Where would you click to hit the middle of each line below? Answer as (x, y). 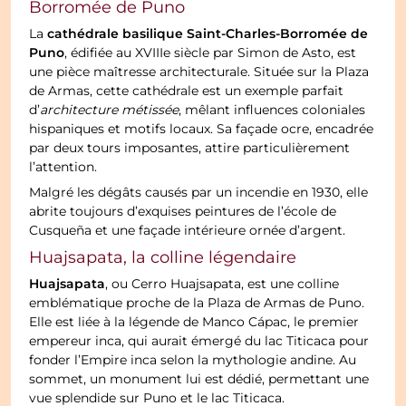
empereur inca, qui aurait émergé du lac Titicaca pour (199, 342)
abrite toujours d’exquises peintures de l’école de (183, 213)
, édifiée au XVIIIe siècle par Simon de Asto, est (211, 54)
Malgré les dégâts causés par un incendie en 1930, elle (199, 193)
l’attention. (63, 168)
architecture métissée (110, 111)
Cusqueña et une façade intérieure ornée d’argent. (188, 232)
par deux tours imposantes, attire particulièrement (190, 149)
